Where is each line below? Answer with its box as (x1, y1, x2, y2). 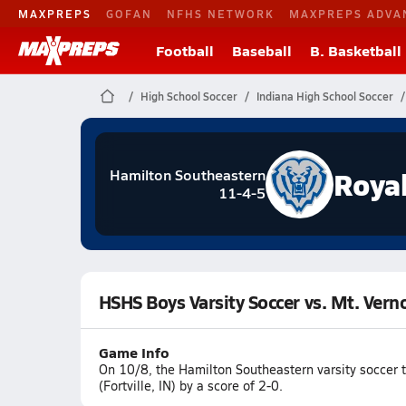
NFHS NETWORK (167, 5, 275, 21)
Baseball (232, 40, 292, 61)
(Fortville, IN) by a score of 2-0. (98, 377, 283, 394)
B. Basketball (310, 40, 401, 61)
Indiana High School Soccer (256, 89, 393, 103)
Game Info (98, 342, 169, 362)
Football (156, 40, 214, 61)
